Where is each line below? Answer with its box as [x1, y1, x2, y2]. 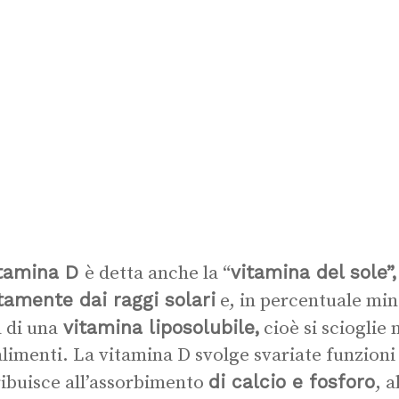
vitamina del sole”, [231, 261, 396, 283]
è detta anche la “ [85, 262, 231, 285]
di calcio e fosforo [208, 370, 375, 393]
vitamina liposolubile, [58, 316, 259, 338]
